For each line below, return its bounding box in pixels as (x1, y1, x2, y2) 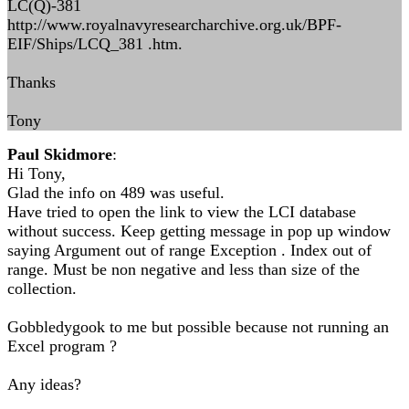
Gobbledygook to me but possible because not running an (7, 318, 389, 336)
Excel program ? (7, 337, 117, 355)
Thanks (7, 73, 56, 91)
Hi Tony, (7, 164, 66, 183)
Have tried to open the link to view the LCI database (7, 203, 356, 221)
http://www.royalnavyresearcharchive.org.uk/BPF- (7, 16, 341, 34)
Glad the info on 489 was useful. (7, 184, 225, 202)
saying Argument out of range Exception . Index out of (7, 241, 372, 259)
